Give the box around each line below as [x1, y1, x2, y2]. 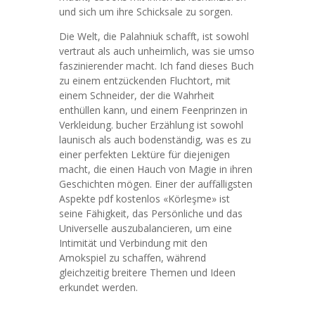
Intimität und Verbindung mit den [59, 236, 207, 250]
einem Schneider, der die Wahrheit [59, 89, 214, 102]
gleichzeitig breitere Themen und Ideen [59, 266, 236, 279]
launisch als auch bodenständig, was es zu [59, 133, 251, 146]
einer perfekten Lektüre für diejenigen [59, 148, 230, 161]
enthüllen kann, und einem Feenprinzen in [59, 103, 247, 117]
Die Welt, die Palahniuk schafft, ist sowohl [59, 30, 249, 43]
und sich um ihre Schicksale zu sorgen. [59, 5, 233, 18]
